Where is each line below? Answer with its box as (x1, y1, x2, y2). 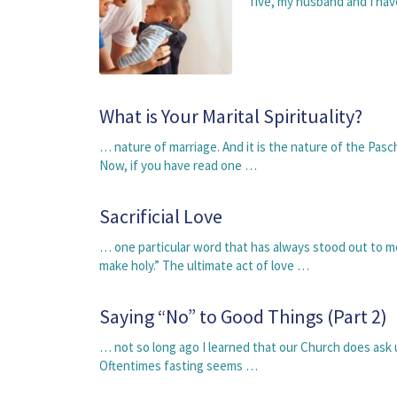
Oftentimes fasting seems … (99, 357, 258, 374)
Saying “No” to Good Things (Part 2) (99, 304, 387, 329)
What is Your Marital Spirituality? (99, 104, 362, 128)
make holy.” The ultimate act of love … (99, 257, 309, 274)
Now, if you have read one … (99, 157, 257, 174)
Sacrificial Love (99, 204, 222, 229)
